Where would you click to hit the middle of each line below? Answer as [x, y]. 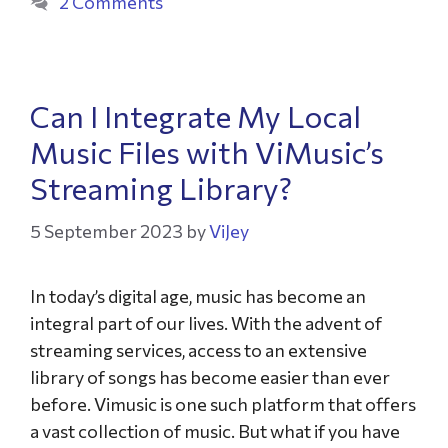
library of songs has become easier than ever [210, 377]
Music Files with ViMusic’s [207, 151]
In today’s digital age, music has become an [198, 296]
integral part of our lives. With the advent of [206, 323]
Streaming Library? [161, 187]
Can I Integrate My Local [195, 115]
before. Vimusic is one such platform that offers [223, 404]
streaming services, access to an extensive [198, 350]
